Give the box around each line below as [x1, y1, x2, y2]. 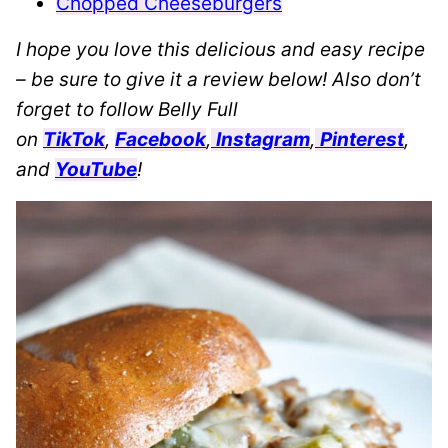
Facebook [115, 127, 206, 151]
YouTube [55, 157, 137, 181]
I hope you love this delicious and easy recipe [16, 37, 425, 61]
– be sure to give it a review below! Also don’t [16, 67, 421, 91]
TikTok [43, 127, 105, 151]
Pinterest [320, 127, 404, 151]
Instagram [216, 127, 310, 151]
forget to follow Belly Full [16, 97, 238, 121]
